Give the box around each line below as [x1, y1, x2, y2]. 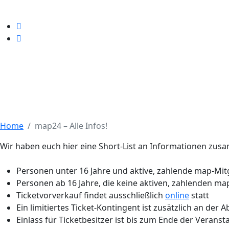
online [165, 190, 189, 201]
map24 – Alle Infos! [35, 120, 107, 131]
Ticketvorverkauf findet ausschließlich [16, 190, 165, 201]
